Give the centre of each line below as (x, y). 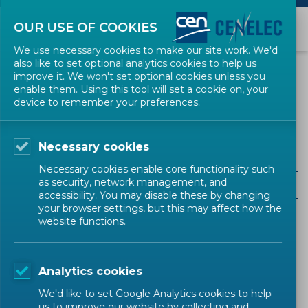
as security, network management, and (133, 182)
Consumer (49, 111)
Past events (164, 276)
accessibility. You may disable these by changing (154, 195)
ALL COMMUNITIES (68, 239)
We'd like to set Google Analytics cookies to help (155, 294)
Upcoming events (67, 276)
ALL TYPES (47, 212)
